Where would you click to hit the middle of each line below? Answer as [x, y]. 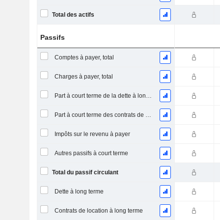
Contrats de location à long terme [98, 211]
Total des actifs [73, 15]
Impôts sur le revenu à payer [92, 134]
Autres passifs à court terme [91, 153]
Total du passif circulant [85, 172]
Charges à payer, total [83, 77]
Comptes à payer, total [84, 57]
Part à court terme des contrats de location [148, 115]
